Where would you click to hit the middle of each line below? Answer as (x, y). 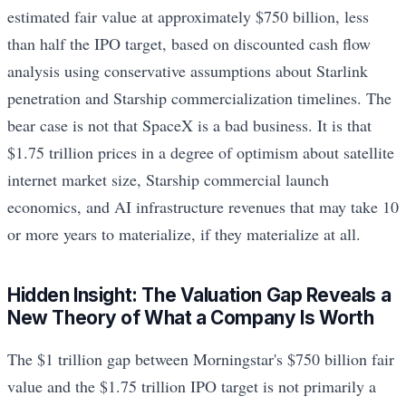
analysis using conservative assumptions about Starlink (188, 71)
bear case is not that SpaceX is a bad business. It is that (189, 126)
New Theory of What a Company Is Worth (191, 317)
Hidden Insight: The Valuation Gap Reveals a (199, 295)
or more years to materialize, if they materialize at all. (184, 234)
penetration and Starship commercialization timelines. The (199, 98)
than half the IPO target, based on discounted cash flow (189, 44)
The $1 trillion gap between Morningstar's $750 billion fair (201, 358)
